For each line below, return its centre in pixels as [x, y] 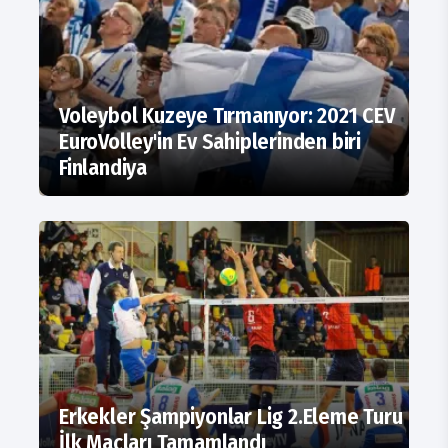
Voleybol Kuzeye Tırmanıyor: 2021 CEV [227, 116]
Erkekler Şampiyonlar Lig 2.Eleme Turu [231, 417]
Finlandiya [103, 168]
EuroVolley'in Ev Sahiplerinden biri [210, 142]
